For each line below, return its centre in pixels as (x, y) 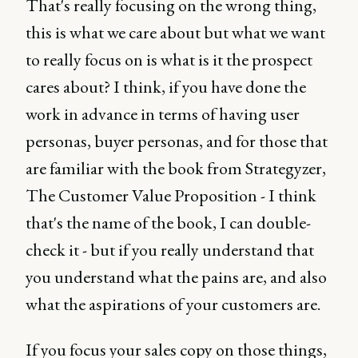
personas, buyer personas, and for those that (177, 141)
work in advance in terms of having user (163, 114)
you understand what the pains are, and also (176, 277)
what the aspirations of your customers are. (173, 304)
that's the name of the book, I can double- (168, 223)
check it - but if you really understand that (170, 250)
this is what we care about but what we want (175, 32)
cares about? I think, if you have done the (166, 87)
